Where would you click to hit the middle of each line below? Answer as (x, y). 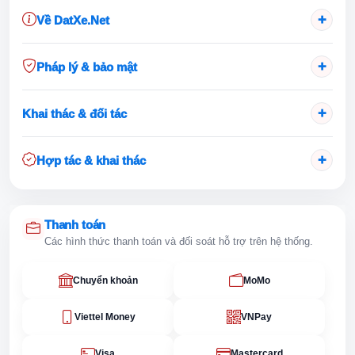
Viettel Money (105, 317)
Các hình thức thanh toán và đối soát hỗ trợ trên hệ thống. (179, 242)
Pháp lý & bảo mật (87, 67)
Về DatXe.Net (73, 20)
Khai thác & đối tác (74, 113)
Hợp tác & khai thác (91, 160)
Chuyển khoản (105, 280)
